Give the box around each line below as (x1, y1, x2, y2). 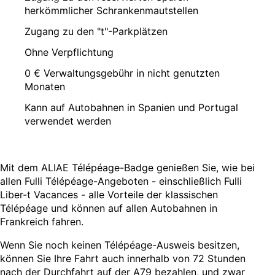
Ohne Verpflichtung (25, 46, 114, 59)
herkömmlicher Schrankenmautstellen (25, 4, 198, 17)
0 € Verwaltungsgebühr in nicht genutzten (25, 67, 220, 80)
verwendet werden (25, 115, 111, 128)
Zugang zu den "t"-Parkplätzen (25, 25, 168, 38)
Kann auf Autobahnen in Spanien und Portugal (25, 101, 238, 114)
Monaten (25, 80, 65, 93)
